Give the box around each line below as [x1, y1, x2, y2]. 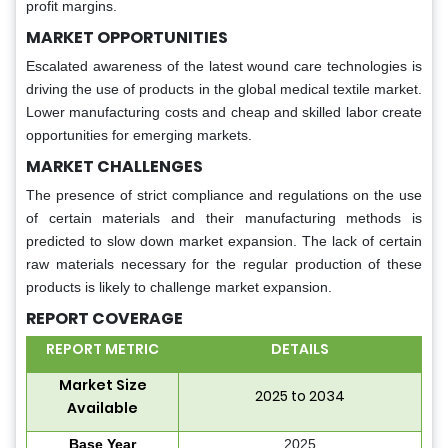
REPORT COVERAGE [26, 307, 183, 331]
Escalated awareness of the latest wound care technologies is [26, 58, 422, 75]
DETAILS [271, 339, 329, 360]
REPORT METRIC [46, 339, 159, 360]
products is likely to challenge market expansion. [26, 279, 332, 296]
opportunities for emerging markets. [26, 127, 252, 144]
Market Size [58, 375, 147, 396]
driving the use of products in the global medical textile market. [26, 81, 422, 98]
